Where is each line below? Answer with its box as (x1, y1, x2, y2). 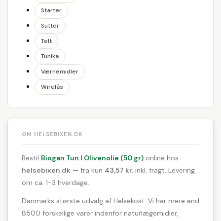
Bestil (22, 153, 41, 162)
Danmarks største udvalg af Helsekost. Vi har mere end (22, 196, 199, 205)
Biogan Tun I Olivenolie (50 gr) (41, 153, 144, 162)
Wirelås (41, 82, 63, 91)
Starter (41, 6, 62, 14)
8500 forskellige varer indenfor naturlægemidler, (22, 208, 179, 218)
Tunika (41, 52, 59, 60)
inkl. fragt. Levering (133, 165, 195, 175)
